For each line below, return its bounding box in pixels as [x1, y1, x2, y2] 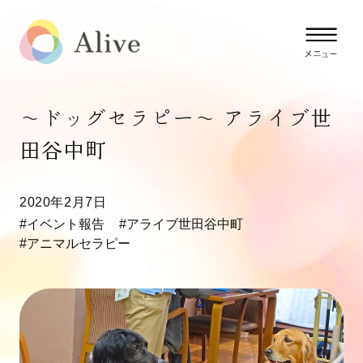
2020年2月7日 [19, 195, 121, 210]
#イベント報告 [19, 217, 105, 232]
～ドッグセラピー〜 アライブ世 [19, 107, 333, 129]
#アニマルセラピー [19, 237, 130, 251]
